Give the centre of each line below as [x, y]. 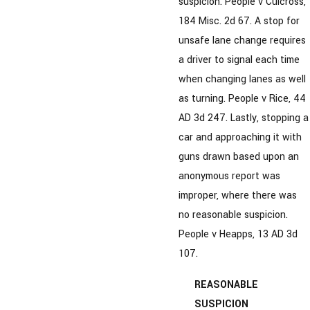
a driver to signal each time [239, 60]
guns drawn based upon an [239, 157]
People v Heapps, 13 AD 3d [238, 235]
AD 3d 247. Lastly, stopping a [244, 118]
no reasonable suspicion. [233, 215]
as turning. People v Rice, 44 [242, 99]
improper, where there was [238, 196]
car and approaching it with [240, 138]
